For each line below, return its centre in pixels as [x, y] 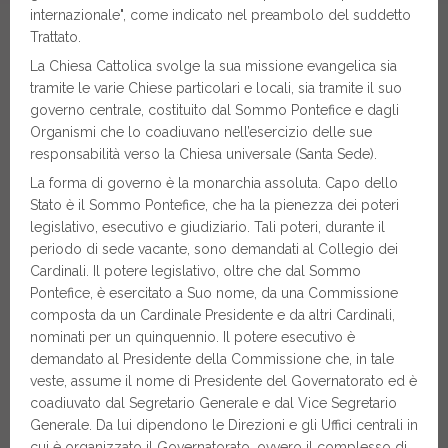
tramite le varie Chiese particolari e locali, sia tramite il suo [216, 88]
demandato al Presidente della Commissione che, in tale [212, 359]
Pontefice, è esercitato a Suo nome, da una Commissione [214, 293]
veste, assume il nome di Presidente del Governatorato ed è [223, 381]
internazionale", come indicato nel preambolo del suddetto [220, 15]
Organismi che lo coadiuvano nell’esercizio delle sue [201, 132]
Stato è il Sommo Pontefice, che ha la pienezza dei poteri [214, 205]
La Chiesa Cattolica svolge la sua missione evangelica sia [213, 66]
